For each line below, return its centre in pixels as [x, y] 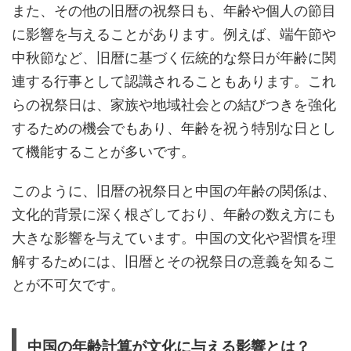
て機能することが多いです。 [103, 151]
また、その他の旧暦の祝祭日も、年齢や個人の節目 [174, 10]
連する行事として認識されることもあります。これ [174, 81]
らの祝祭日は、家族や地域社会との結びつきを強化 [174, 104]
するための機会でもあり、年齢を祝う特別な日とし [174, 128]
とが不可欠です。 [68, 284]
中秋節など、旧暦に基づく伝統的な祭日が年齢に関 [174, 57]
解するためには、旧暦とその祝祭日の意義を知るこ [174, 261]
